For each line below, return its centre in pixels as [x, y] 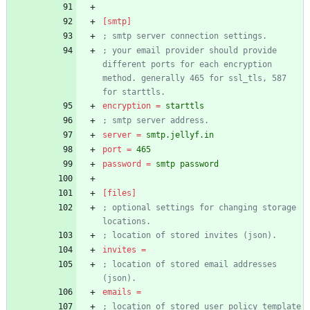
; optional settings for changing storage [199, 208]
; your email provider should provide [190, 51]
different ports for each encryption [187, 65]
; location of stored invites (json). [190, 236]
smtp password [187, 164]
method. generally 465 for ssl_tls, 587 [194, 79]
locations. [127, 222]
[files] [119, 193]
